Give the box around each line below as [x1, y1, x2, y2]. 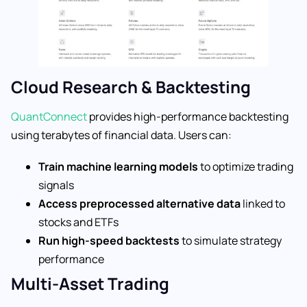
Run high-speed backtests [38, 232, 180, 248]
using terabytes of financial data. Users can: [11, 127, 232, 143]
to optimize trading [198, 158, 293, 174]
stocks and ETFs [38, 214, 119, 230]
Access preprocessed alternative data [38, 195, 241, 211]
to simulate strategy [180, 232, 282, 248]
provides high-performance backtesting [89, 108, 288, 124]
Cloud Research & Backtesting [11, 75, 251, 98]
